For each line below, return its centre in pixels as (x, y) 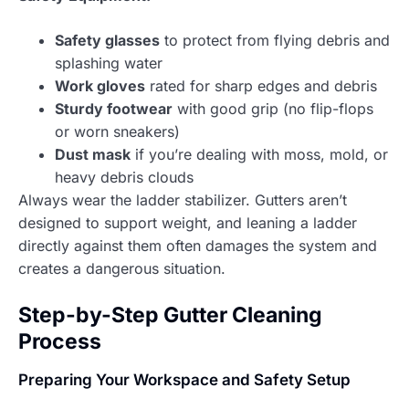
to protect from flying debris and (275, 40)
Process (60, 341)
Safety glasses (107, 40)
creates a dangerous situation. (122, 268)
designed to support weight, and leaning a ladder (188, 222)
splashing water (109, 63)
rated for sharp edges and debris (261, 85)
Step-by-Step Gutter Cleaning (170, 315)
